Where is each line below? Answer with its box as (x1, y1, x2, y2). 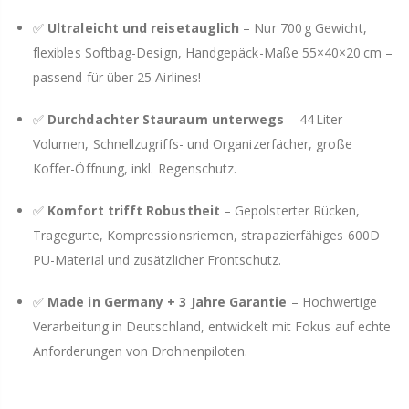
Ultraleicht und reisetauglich (47, 19, 240, 37)
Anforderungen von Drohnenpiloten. (33, 342, 248, 361)
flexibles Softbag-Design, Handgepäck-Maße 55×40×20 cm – (33, 44, 393, 62)
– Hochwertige (287, 293, 378, 311)
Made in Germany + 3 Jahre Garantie (47, 293, 288, 311)
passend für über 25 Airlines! (33, 68, 202, 87)
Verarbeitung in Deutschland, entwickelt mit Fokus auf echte (33, 318, 392, 336)
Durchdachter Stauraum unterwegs (47, 110, 285, 129)
